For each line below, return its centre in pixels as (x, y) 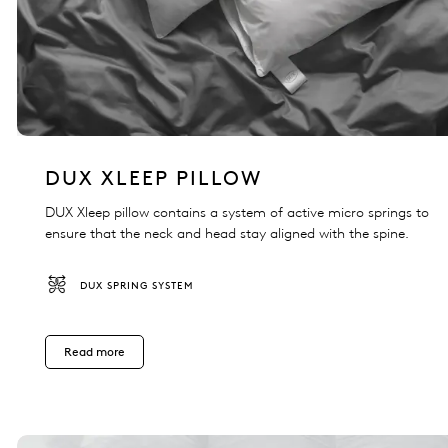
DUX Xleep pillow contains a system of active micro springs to (237, 213)
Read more (94, 352)
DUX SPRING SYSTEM (137, 286)
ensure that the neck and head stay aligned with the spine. (227, 234)
